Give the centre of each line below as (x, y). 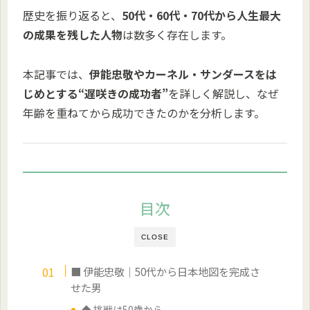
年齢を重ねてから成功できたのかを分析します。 (144, 113)
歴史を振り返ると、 (72, 16)
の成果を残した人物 (73, 35)
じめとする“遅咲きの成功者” (95, 94)
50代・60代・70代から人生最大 (201, 16)
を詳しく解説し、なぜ (224, 94)
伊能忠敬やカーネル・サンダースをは (183, 74)
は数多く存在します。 (177, 35)
